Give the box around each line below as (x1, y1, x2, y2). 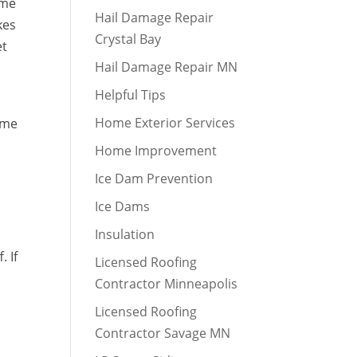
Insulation (95, 226, 155, 243)
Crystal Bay (95, 30, 162, 48)
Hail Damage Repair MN (95, 58, 238, 76)
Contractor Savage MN (95, 324, 231, 342)
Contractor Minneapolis (95, 275, 238, 292)
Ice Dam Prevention (95, 170, 214, 187)
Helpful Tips (95, 86, 167, 104)
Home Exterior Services (95, 114, 236, 131)
